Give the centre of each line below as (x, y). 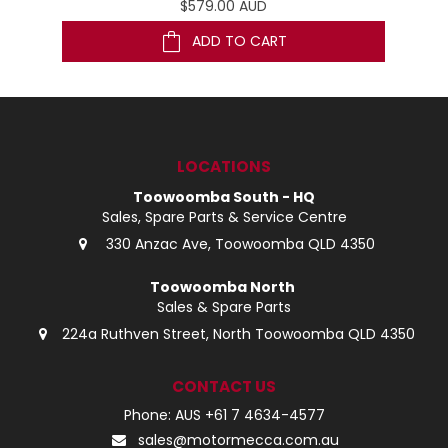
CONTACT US (224, 386)
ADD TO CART (239, 41)
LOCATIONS (224, 166)
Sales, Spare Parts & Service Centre (224, 216)
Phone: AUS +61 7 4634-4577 (224, 414)
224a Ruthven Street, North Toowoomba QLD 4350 (238, 333)
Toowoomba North (224, 286)
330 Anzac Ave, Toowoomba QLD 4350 (238, 243)
